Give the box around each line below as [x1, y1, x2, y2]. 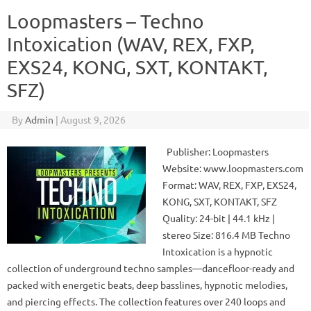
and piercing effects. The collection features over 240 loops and [7, 295, 285, 308]
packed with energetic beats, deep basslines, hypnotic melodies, [7, 278, 287, 291]
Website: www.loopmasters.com [162, 162, 303, 174]
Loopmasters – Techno [7, 10, 204, 33]
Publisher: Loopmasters [162, 145, 269, 158]
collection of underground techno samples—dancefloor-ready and [7, 262, 294, 274]
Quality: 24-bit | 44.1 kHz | [162, 212, 275, 224]
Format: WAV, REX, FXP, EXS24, [162, 178, 296, 191]
